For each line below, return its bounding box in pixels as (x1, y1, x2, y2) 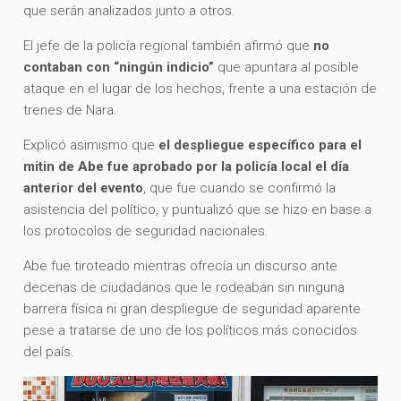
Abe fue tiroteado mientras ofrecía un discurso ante (23, 257, 338, 274)
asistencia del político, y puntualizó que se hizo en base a (23, 200, 372, 218)
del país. (23, 343, 75, 360)
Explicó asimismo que (23, 136, 159, 153)
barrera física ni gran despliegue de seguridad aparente (23, 300, 362, 317)
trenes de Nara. (23, 101, 118, 118)
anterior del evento (23, 179, 144, 196)
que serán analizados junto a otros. (23, 2, 236, 19)
